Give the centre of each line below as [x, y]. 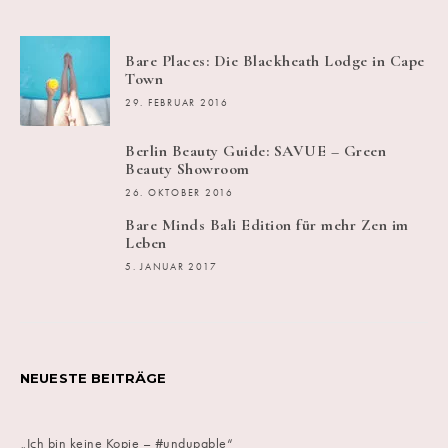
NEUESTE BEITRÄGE [93, 378]
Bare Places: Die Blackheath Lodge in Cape [275, 61]
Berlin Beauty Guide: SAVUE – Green [255, 151]
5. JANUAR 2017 [171, 267]
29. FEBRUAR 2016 [177, 103]
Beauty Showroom [187, 169]
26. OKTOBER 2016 [179, 193]
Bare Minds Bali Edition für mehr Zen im [267, 225]
